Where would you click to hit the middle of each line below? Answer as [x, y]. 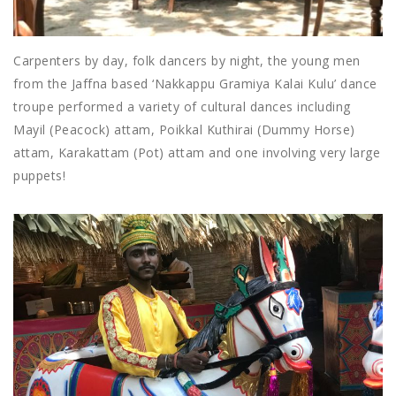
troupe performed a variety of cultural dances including [182, 107]
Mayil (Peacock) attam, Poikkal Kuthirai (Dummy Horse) [184, 130]
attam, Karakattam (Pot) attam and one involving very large [197, 153]
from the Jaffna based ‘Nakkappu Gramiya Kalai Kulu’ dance [195, 84]
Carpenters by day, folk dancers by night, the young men [187, 61]
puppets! [39, 176]
